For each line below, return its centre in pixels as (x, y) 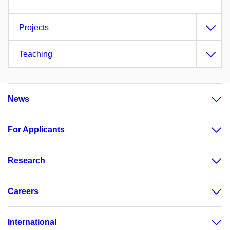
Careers (23, 191)
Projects (34, 28)
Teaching (36, 54)
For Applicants (36, 130)
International (32, 222)
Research (26, 161)
